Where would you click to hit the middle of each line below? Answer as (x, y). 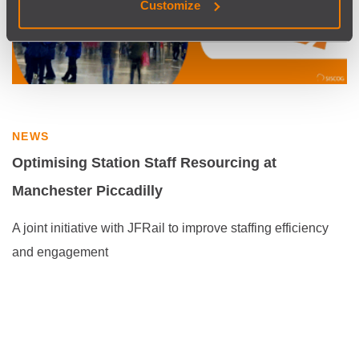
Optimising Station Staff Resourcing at (144, 163)
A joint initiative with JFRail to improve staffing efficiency (170, 228)
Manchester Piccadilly (87, 191)
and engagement (60, 252)
